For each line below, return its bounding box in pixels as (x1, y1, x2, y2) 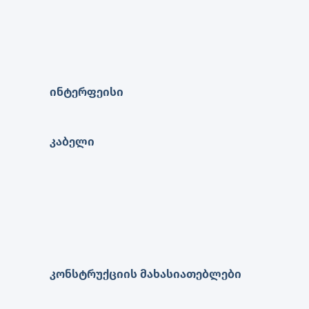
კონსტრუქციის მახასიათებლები (50, 267, 241, 281)
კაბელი (50, 134, 94, 149)
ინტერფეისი (50, 85, 123, 99)
